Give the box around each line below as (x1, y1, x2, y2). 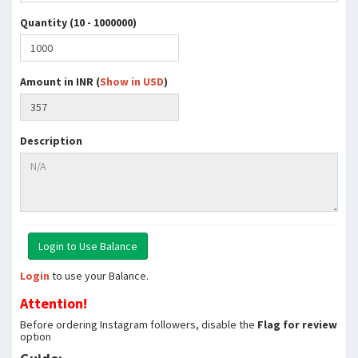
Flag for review (257, 317, 337, 332)
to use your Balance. (50, 268, 149, 283)
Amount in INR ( (20, 74, 100, 89)
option (20, 329, 51, 344)
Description (20, 133, 82, 148)
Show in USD (100, 74, 164, 89)
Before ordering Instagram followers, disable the (20, 317, 257, 332)
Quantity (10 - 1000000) (20, 15, 137, 30)
